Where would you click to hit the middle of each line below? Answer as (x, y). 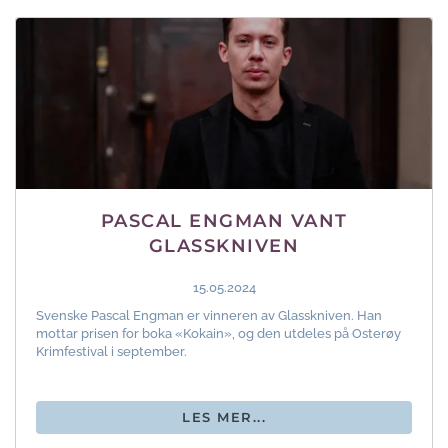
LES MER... (224, 416)
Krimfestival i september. (111, 351)
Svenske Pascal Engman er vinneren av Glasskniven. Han (209, 315)
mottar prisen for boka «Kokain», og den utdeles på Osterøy (218, 333)
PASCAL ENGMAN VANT (224, 220)
